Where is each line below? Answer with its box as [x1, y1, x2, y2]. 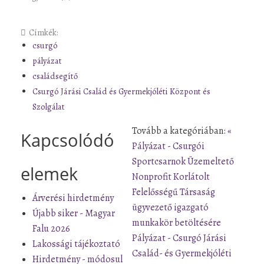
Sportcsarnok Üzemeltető [132, 154, 234, 168]
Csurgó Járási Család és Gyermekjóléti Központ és [32, 85, 210, 97]
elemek [21, 161, 78, 185]
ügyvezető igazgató [132, 200, 209, 214]
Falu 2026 [32, 222, 70, 235]
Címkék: [29, 26, 58, 38]
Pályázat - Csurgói [132, 139, 204, 153]
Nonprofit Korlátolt [132, 170, 210, 183]
